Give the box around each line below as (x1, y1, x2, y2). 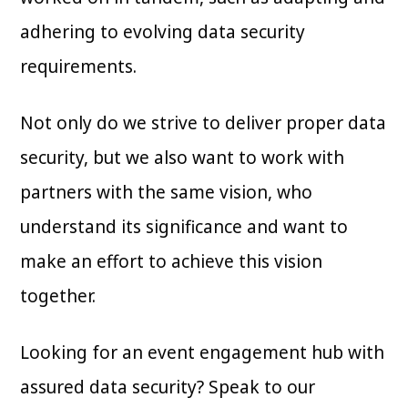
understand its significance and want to (20, 215, 349, 240)
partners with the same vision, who (20, 180, 313, 205)
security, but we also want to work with (20, 146, 345, 170)
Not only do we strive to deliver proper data (20, 111, 387, 136)
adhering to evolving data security (20, 20, 306, 45)
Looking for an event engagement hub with (20, 341, 385, 365)
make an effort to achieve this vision (20, 250, 323, 274)
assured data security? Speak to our (20, 375, 316, 400)
